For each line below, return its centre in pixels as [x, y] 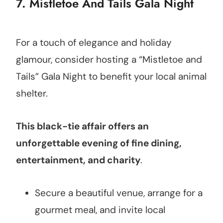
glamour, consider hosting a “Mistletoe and [109, 60]
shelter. [32, 94]
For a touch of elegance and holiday [94, 43]
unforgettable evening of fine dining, [99, 143]
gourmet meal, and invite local [100, 210]
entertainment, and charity [78, 160]
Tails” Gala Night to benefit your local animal [111, 77]
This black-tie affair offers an [82, 126]
